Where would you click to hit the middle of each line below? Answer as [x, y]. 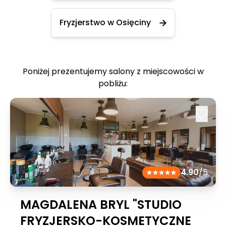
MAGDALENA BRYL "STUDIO [101, 205]
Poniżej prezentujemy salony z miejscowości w [113, 71]
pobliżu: [113, 83]
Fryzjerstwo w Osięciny [105, 22]
